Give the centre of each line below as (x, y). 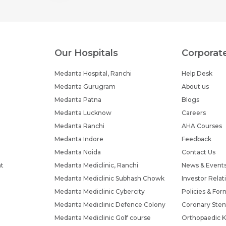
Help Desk (197, 73)
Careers (193, 113)
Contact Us (198, 152)
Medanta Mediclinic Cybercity (100, 191)
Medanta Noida (78, 152)
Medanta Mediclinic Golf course (103, 218)
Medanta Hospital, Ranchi (93, 73)
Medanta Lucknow (83, 113)
